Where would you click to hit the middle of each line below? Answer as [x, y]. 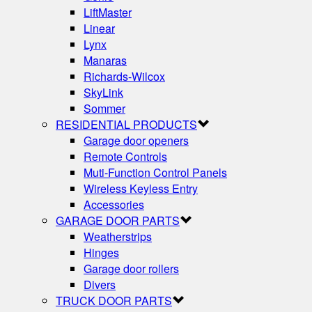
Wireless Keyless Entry [141, 188]
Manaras [105, 60]
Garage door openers [136, 140]
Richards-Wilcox [124, 76]
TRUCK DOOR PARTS [114, 300]
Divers [100, 284]
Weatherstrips [118, 236]
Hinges [101, 252]
